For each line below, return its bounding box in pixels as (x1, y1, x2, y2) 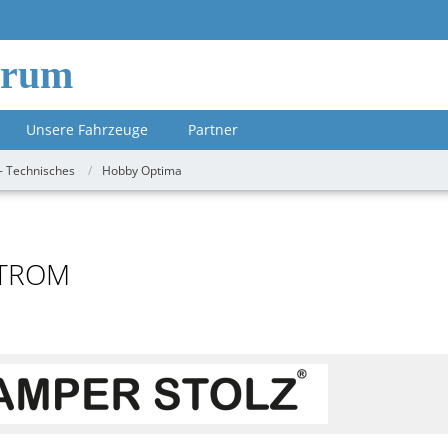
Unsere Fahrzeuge (26, 120, 148, 139)
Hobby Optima (102, 161, 182, 179)
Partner (188, 120, 238, 139)
